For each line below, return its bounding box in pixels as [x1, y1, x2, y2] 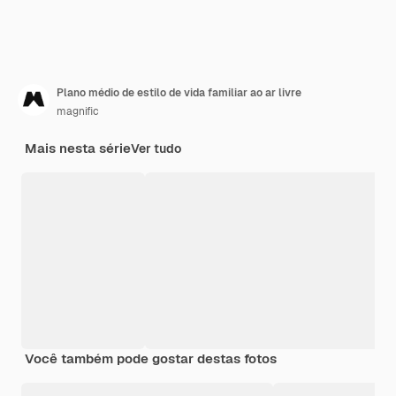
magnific [57, 104, 99, 119]
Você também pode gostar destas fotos [25, 350, 277, 368]
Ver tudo [131, 141, 181, 157]
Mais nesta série [25, 140, 131, 157]
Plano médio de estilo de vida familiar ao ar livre [57, 86, 301, 101]
